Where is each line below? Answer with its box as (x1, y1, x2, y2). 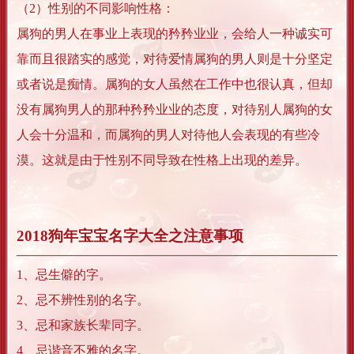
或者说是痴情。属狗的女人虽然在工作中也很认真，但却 (17, 77, 333, 92)
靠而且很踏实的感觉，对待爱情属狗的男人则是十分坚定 (17, 52, 333, 66)
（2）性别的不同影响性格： (17, 2, 175, 16)
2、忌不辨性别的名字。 (17, 293, 149, 307)
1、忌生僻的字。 (17, 268, 111, 282)
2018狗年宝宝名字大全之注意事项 (17, 228, 243, 245)
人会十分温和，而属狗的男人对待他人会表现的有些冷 (17, 128, 320, 142)
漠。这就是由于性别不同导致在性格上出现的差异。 (17, 153, 307, 168)
